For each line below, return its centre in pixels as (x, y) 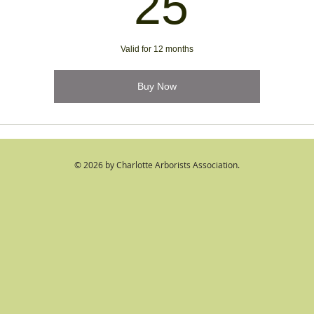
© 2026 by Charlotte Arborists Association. (157, 165)
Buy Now (157, 86)
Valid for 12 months (157, 49)
